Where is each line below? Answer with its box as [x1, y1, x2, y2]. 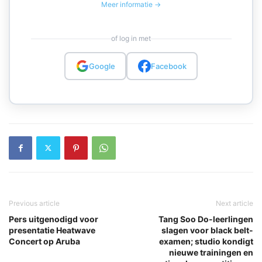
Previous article [9, 198, 60, 208]
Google [88, 61, 115, 71]
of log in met [111, 34, 151, 43]
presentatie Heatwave [9, 225, 95, 235]
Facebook [150, 61, 187, 71]
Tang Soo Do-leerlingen [158, 213, 253, 224]
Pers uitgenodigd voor [9, 213, 98, 224]
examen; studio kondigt [159, 236, 253, 246]
